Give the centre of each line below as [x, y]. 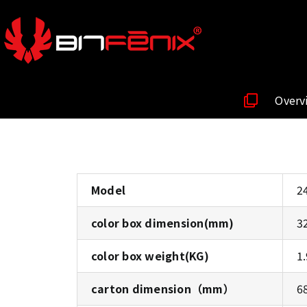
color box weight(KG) [150, 256]
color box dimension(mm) [163, 223]
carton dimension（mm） [163, 288]
